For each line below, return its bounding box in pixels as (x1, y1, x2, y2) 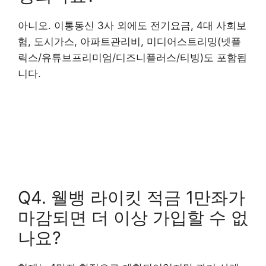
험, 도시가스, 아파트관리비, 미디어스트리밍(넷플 (18, 35, 241, 47)
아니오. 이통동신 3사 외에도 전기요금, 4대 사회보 (18, 19, 246, 31)
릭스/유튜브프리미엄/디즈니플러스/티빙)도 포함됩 (18, 51, 247, 64)
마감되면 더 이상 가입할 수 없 (18, 207, 248, 229)
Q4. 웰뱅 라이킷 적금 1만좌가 (18, 187, 245, 208)
